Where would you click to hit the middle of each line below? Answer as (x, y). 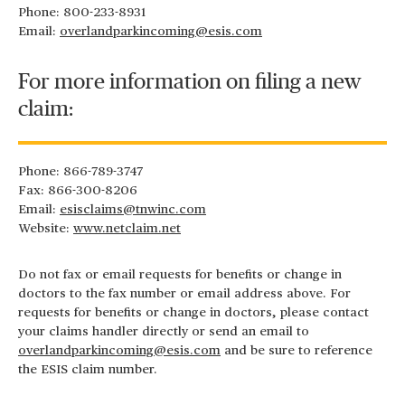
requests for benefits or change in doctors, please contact (193, 313)
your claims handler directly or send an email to (164, 332)
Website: (46, 229)
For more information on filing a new (189, 82)
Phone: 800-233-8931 (82, 13)
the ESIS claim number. (88, 370)
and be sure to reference (297, 351)
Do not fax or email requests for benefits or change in (180, 275)
